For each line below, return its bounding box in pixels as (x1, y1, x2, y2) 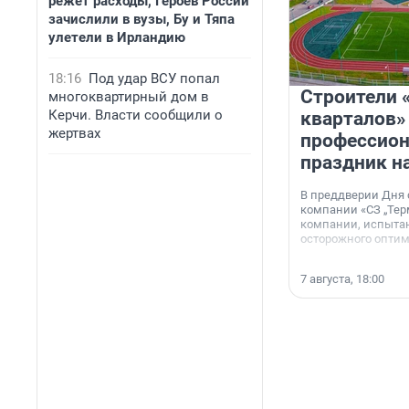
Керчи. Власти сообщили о (48, 107, 223, 123)
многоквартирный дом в (48, 89, 209, 105)
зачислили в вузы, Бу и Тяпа (48, 11, 235, 27)
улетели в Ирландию (48, 29, 185, 46)
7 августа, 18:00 (300, 272, 384, 287)
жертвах (48, 125, 100, 142)
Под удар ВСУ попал (89, 70, 220, 87)
